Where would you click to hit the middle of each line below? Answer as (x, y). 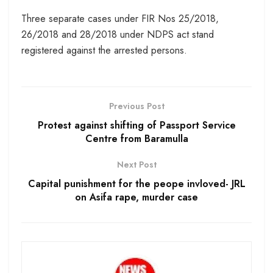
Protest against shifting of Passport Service (136, 126)
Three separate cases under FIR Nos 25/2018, (120, 19)
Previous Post (136, 106)
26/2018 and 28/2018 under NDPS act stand (118, 35)
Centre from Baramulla (136, 139)
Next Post (136, 165)
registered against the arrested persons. (104, 51)
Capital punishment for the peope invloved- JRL (136, 184)
